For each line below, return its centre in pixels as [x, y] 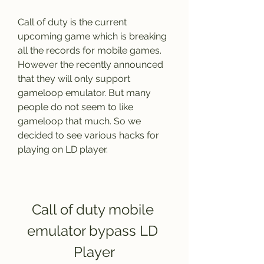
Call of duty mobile [93, 209]
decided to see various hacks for [88, 135]
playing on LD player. [63, 149]
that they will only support [74, 79]
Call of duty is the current [72, 22]
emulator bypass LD [93, 231]
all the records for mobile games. [90, 50]
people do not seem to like [75, 107]
